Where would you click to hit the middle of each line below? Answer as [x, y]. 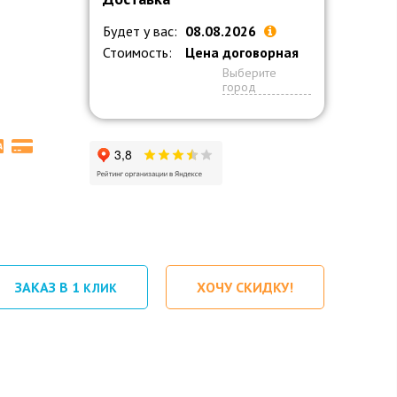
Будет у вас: [140, 31]
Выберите [249, 73]
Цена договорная [242, 52]
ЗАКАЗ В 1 [49, 287]
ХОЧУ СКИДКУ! [245, 287]
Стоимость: [137, 52]
